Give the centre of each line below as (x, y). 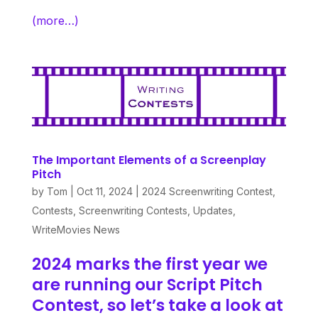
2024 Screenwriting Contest (207, 191)
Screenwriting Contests (133, 210)
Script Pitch (214, 284)
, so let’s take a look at (191, 305)
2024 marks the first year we (149, 264)
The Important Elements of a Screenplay (149, 160)
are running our (99, 284)
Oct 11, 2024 (104, 191)
